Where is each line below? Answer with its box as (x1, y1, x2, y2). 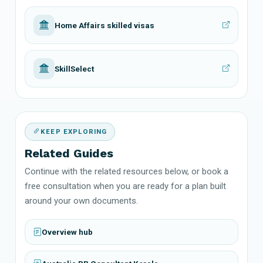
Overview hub (42, 227, 93, 237)
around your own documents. (25, 195, 138, 206)
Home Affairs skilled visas (55, 20, 154, 30)
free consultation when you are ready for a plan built (25, 180, 226, 191)
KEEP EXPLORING (41, 127, 107, 136)
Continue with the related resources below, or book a (25, 166, 228, 177)
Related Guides (25, 146, 113, 160)
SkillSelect (55, 63, 94, 73)
